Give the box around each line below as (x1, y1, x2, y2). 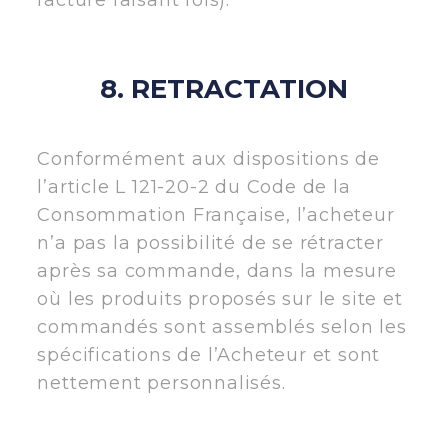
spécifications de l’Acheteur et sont (37, 343, 381, 366)
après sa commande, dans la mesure (37, 259, 397, 282)
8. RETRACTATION (99, 72, 348, 105)
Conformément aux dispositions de (37, 147, 380, 170)
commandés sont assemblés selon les (37, 315, 407, 338)
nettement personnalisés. (37, 371, 286, 394)
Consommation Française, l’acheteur (37, 203, 395, 226)
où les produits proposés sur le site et (37, 287, 403, 310)
